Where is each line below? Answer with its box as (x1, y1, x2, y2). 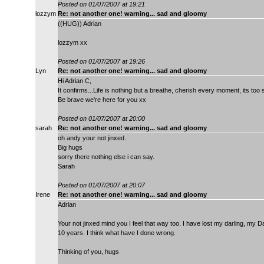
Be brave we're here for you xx (58, 95, 146, 103)
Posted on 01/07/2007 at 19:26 (58, 57, 145, 65)
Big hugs (58, 143, 82, 151)
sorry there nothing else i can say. (58, 153, 154, 160)
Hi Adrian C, (58, 77, 91, 84)
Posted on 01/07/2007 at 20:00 (58, 114, 145, 122)
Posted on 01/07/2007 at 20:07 (58, 181, 145, 189)
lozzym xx (58, 38, 87, 46)
